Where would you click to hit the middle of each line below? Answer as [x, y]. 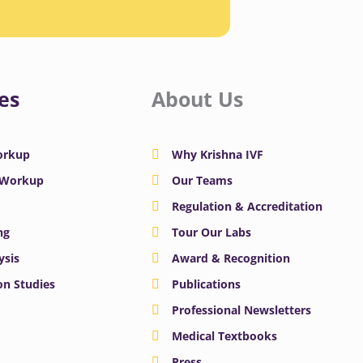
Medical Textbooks [224, 336]
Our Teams [202, 181]
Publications [206, 284]
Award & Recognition [231, 258]
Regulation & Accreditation [247, 207]
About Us [197, 99]
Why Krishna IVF [217, 155]
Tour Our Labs [211, 233]
